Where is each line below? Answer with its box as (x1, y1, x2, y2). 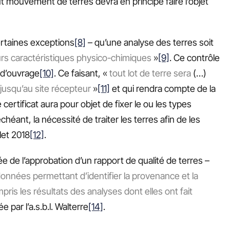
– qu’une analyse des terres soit (86, 37, 214, 48)
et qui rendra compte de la (110, 83, 216, 94)
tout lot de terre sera (109, 68, 191, 79)
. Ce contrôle (169, 52, 220, 64)
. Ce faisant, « (54, 68, 109, 79)
